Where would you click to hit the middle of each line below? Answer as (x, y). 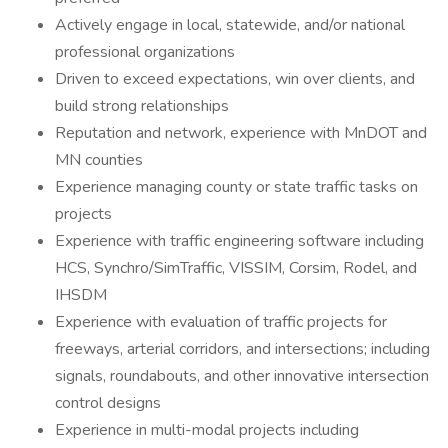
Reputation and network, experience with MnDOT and (241, 133)
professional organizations (145, 52)
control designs (108, 403)
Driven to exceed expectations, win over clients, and (235, 79)
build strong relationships (142, 106)
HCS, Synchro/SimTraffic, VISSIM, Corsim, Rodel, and (236, 268)
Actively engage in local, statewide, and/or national (230, 25)
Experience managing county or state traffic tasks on (236, 187)
